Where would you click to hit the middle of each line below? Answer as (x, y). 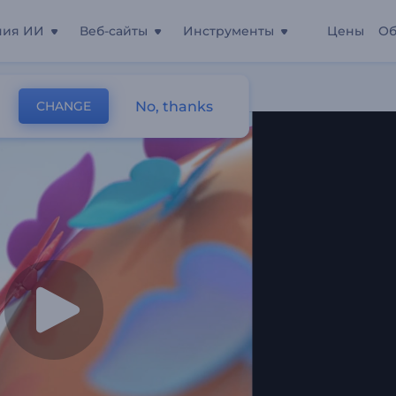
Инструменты (228, 31)
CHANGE (64, 106)
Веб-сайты (114, 31)
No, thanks (174, 106)
